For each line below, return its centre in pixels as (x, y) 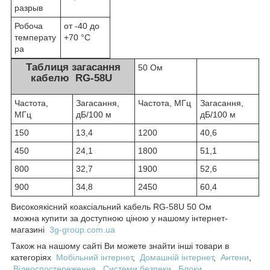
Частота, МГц (165, 103)
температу (35, 38)
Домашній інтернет (177, 258)
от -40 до (82, 26)
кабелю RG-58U (73, 78)
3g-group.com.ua (82, 230)
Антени (235, 258)
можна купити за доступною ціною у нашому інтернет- (119, 218)
